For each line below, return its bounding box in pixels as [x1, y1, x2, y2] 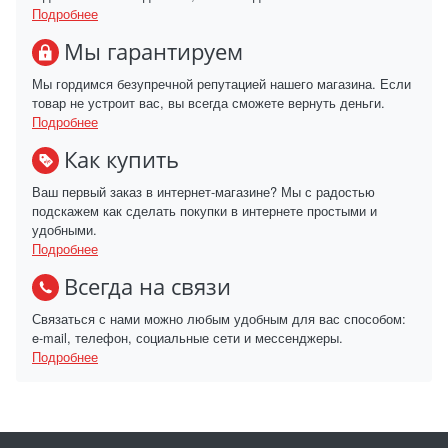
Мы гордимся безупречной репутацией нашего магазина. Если [32, 73, 411, 93]
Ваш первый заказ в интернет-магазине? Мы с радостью [32, 181, 375, 201]
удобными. [32, 219, 97, 239]
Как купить [64, 145, 179, 175]
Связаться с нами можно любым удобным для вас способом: [32, 308, 406, 328]
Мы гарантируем [64, 37, 243, 67]
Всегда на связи [64, 272, 231, 302]
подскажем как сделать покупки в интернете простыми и [32, 200, 377, 220]
